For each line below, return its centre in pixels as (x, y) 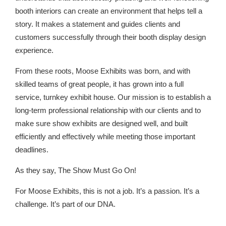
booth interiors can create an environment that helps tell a (109, 11)
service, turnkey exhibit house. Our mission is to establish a (113, 97)
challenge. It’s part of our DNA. (65, 204)
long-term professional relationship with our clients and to (108, 110)
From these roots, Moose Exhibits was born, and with (103, 71)
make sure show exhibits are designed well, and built (101, 124)
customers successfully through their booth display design (110, 37)
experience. (34, 50)
